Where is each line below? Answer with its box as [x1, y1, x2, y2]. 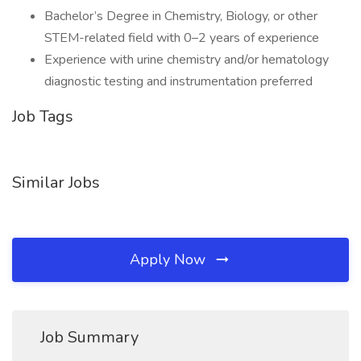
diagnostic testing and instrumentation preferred [44, 73, 313, 90]
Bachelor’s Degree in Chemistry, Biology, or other [44, 7, 317, 25]
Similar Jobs [12, 172, 100, 193]
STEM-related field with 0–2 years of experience [44, 29, 319, 47]
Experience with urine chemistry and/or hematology [44, 51, 329, 68]
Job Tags [12, 106, 73, 127]
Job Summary [40, 326, 139, 348]
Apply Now [130, 250, 210, 269]
